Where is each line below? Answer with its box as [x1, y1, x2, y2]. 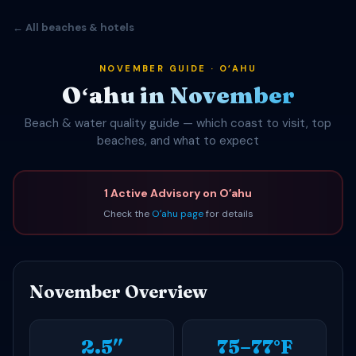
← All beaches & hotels [13, 21, 134, 34]
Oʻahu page [151, 207, 203, 220]
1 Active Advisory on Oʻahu [104, 185, 252, 200]
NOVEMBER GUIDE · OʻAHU [99, 63, 257, 74]
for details [203, 207, 253, 220]
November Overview [29, 281, 207, 303]
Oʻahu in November [61, 81, 295, 109]
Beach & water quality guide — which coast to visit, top [25, 115, 331, 131]
